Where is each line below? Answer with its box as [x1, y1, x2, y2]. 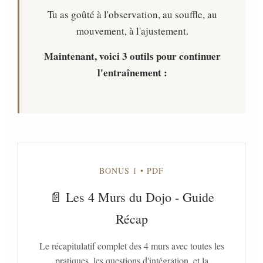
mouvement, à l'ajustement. [76, 24, 188, 38]
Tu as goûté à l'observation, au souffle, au [48, 8, 217, 21]
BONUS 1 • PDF [99, 165, 164, 176]
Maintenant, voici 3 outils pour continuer [44, 49, 221, 63]
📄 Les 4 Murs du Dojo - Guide [49, 188, 214, 205]
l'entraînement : [97, 65, 167, 80]
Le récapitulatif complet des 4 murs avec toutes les [39, 240, 224, 252]
